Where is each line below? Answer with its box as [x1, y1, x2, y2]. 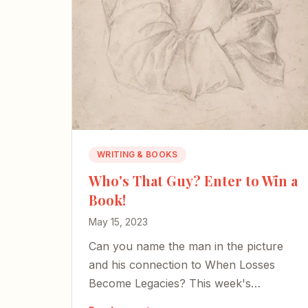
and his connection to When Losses [89, 257, 275, 272]
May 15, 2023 [89, 215, 148, 228]
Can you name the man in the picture [89, 239, 283, 253]
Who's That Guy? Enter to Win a [89, 170, 298, 190]
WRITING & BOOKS [97, 148, 178, 159]
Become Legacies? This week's [89, 276, 251, 290]
